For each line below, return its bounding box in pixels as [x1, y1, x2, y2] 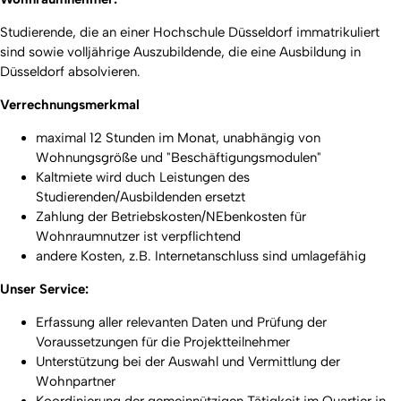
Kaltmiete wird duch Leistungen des [36, 168, 250, 185]
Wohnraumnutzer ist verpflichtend [36, 227, 241, 244]
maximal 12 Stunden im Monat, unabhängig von [36, 129, 320, 146]
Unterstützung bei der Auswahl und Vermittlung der [36, 353, 340, 370]
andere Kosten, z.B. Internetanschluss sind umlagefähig [36, 247, 366, 264]
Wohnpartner [36, 372, 115, 389]
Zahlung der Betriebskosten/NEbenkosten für [36, 208, 306, 225]
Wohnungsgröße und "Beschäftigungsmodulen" [36, 149, 321, 166]
